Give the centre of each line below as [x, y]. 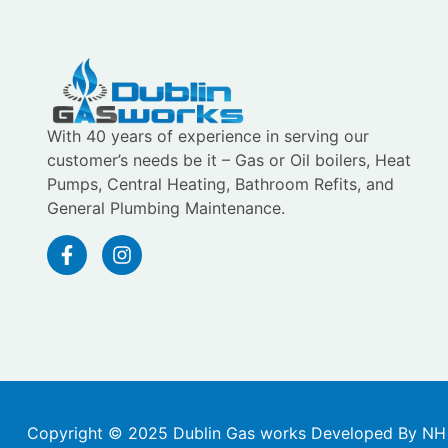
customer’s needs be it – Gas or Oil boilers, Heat [229, 160]
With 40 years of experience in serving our [208, 136]
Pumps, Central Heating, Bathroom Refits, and [220, 184]
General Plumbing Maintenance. [168, 208]
